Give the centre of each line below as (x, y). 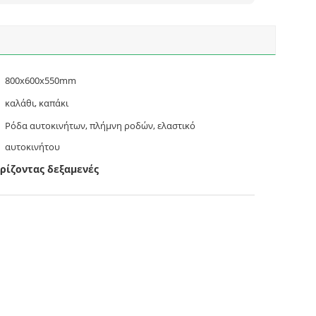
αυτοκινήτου (32, 147)
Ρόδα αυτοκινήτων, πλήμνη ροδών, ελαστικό (100, 126)
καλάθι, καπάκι (37, 103)
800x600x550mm (41, 80)
